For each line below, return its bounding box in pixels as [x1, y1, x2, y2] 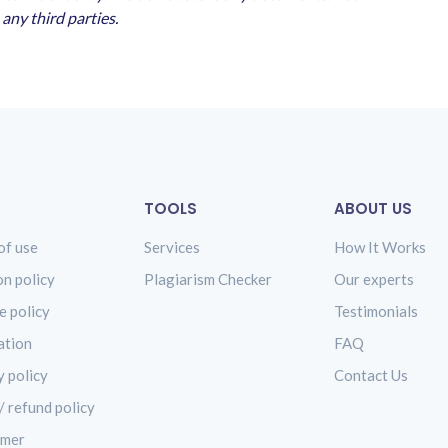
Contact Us [334, 365, 408, 384]
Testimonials [334, 301, 418, 320]
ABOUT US [334, 197, 412, 219]
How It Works [334, 237, 426, 256]
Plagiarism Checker [144, 269, 272, 288]
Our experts [334, 269, 414, 288]
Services [144, 237, 200, 256]
